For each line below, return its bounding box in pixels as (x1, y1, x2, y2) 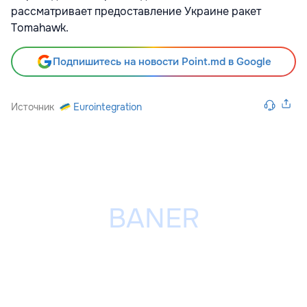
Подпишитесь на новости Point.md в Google (52, 54, 271, 69)
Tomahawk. (11, 20, 69, 35)
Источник (11, 100, 54, 113)
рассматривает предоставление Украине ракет (11, 3, 261, 19)
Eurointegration (73, 100, 142, 113)
